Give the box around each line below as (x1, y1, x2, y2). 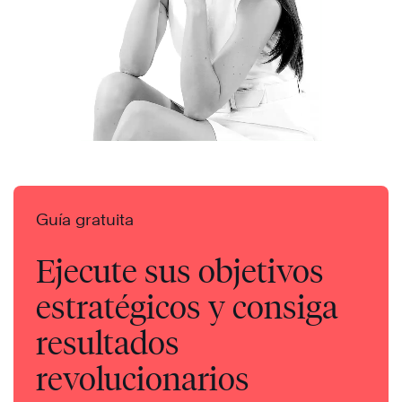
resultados (36, 322, 179, 363)
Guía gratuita (36, 209, 134, 229)
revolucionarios (36, 358, 249, 398)
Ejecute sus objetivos (36, 250, 324, 291)
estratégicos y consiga (36, 286, 338, 327)
